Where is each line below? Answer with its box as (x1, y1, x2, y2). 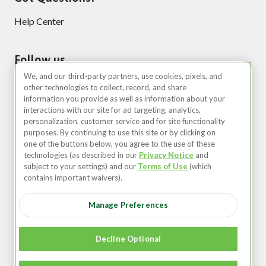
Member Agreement (14, 252, 98, 264)
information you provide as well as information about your (24, 94, 225, 103)
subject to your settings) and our (24, 161, 138, 171)
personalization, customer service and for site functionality (24, 116, 225, 126)
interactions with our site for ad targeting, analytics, (24, 105, 201, 115)
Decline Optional (95, 234, 161, 243)
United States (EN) (33, 156, 115, 167)
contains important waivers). (24, 173, 122, 182)
